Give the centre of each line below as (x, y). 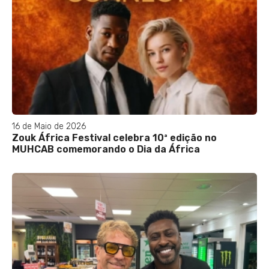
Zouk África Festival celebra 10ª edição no (114, 138)
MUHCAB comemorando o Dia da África (106, 150)
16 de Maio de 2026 (49, 127)
